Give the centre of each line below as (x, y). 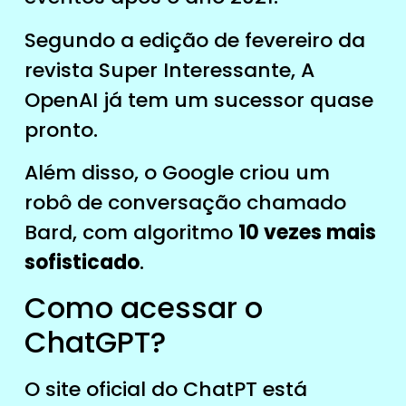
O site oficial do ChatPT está (165, 389)
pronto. (61, 130)
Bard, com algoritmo (131, 233)
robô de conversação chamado (185, 203)
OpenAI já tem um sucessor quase (198, 100)
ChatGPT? (95, 342)
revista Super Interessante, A (169, 70)
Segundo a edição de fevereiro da (194, 40)
